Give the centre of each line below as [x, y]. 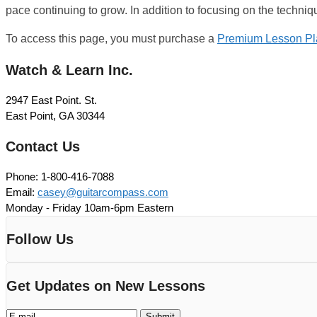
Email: [22, 192]
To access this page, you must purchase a [111, 39]
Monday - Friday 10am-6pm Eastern [90, 208]
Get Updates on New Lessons [106, 286]
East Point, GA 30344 [55, 116]
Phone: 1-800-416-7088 [60, 177]
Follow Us [40, 239]
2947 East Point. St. [51, 100]
